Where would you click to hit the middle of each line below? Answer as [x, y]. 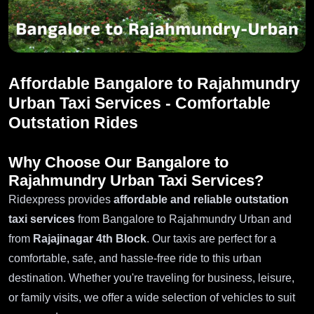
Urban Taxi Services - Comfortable [139, 103]
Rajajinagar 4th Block [90, 239]
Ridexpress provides [61, 200]
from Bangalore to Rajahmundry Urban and [183, 219]
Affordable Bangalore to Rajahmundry [154, 84]
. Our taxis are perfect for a [211, 239]
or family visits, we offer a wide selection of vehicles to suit [152, 298]
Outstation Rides [73, 123]
